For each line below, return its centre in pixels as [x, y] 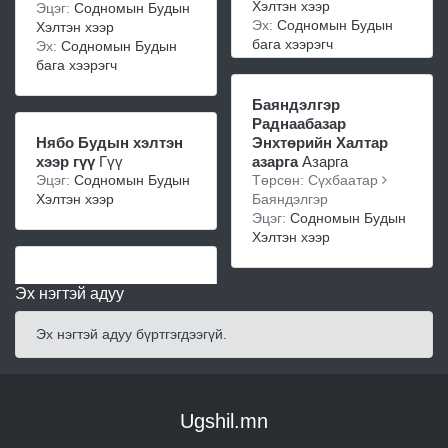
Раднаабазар [299, 123]
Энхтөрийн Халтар [320, 142]
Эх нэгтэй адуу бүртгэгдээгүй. [131, 334]
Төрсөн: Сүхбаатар [345, 180]
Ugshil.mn [224, 421]
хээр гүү [65, 161]
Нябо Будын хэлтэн [109, 142]
